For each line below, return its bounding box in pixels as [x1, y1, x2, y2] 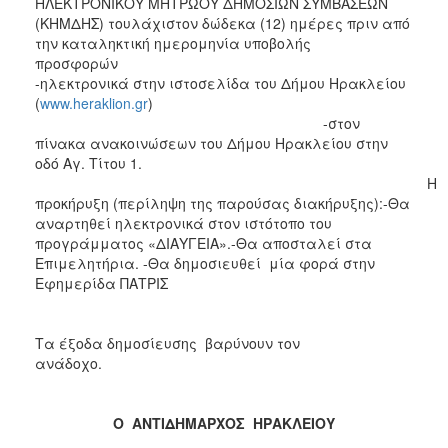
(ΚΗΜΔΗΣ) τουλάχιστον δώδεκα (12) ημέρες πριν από [35, 12, 410, 33]
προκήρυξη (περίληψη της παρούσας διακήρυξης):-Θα [35, 192, 410, 213]
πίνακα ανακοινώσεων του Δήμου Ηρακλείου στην [35, 132, 388, 153]
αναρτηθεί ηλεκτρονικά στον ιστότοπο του [35, 212, 332, 233]
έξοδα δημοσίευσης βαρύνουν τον [59, 332, 300, 353]
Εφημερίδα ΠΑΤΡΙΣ [35, 272, 176, 293]
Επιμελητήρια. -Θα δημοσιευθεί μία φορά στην [35, 252, 375, 273]
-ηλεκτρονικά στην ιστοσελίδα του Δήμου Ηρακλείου [35, 72, 406, 93]
